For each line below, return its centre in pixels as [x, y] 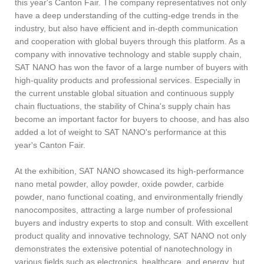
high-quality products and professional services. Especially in [128, 80]
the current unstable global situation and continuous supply [124, 93]
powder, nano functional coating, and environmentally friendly [129, 197]
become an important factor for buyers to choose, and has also [132, 119]
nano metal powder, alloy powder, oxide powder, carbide [119, 184]
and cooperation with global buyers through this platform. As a [130, 41]
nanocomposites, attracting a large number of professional [123, 209]
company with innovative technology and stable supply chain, [128, 54]
